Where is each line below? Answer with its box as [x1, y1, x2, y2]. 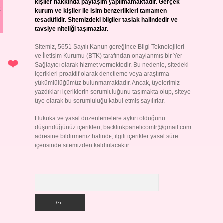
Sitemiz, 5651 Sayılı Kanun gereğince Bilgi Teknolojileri [34, 43, 184, 50]
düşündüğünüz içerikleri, [34, 124, 103, 131]
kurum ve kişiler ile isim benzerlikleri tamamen [34, 7, 167, 14]
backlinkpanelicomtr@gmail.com [103, 124, 191, 131]
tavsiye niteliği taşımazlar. [34, 25, 108, 32]
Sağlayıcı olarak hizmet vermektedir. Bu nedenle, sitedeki [34, 61, 189, 68]
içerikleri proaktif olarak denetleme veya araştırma [34, 70, 169, 77]
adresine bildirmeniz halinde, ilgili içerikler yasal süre [34, 133, 178, 140]
